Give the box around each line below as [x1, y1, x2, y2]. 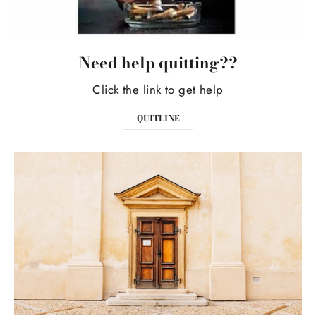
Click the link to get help [92, 81, 224, 99]
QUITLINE [136, 111, 180, 126]
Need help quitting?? [78, 51, 238, 75]
